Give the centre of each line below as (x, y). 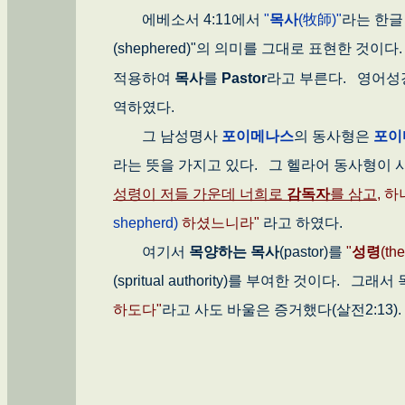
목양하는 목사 (234, 252)
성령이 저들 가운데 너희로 (200, 194)
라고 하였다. (306, 223)
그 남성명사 (167, 137)
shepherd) (146, 223)
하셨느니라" (221, 223)
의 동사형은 (334, 137)
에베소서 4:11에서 (188, 20)
